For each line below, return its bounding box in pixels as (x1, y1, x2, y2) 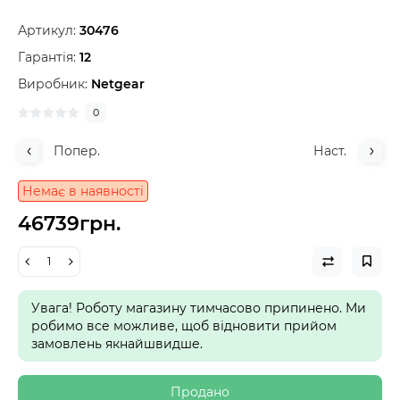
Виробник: (18, 75, 91, 92)
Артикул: (18, 21, 76, 38)
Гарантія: (18, 48, 76, 65)
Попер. (54, 142, 100, 159)
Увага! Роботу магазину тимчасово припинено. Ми (31, 299, 366, 316)
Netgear (91, 75, 145, 92)
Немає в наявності (22, 182, 144, 199)
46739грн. (18, 211, 121, 236)
